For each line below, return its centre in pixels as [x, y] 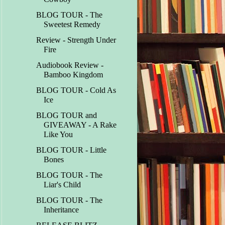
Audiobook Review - [70, 65]
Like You [59, 135]
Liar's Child [63, 185]
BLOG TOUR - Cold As [76, 90]
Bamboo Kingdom [74, 75]
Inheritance [62, 210]
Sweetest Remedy [72, 25]
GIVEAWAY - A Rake [80, 125]
